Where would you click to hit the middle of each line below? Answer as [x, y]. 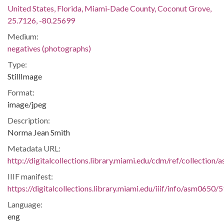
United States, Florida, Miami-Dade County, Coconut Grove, [109, 8]
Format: [21, 92]
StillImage [25, 76]
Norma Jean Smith [39, 132]
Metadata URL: [34, 148]
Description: [29, 120]
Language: [25, 204]
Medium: [23, 36]
